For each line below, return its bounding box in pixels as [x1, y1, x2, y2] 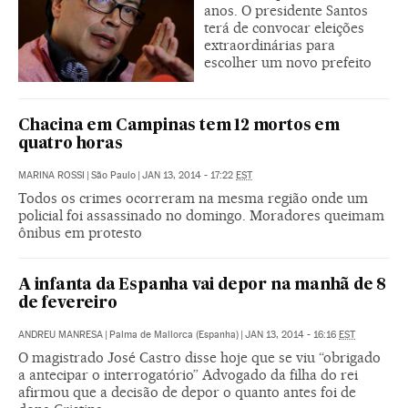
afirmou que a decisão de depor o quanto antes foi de [18, 383, 356, 402]
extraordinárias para [204, 36, 335, 55]
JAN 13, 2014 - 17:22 [142, 169, 236, 182]
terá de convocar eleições [204, 19, 364, 37]
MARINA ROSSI [18, 169, 85, 182]
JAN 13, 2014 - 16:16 [245, 329, 339, 342]
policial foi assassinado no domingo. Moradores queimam [18, 207, 384, 225]
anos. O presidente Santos [204, 2, 368, 20]
